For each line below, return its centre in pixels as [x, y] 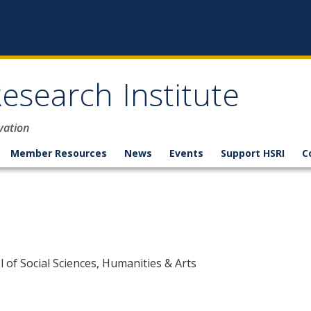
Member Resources [59, 153]
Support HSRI [253, 153]
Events [186, 153]
